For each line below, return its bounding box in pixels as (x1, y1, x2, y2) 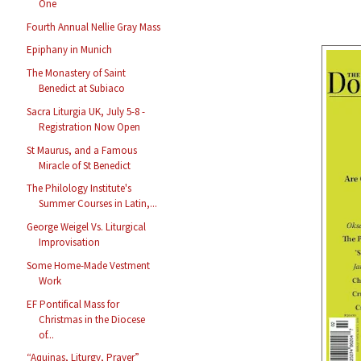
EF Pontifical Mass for (27, 297, 120, 311)
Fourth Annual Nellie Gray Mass (27, 19, 161, 34)
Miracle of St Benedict (39, 158, 131, 172)
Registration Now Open (39, 119, 141, 134)
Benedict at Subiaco (39, 81, 126, 96)
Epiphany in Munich (27, 43, 113, 57)
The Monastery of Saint (27, 66, 127, 81)
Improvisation (39, 235, 101, 250)
